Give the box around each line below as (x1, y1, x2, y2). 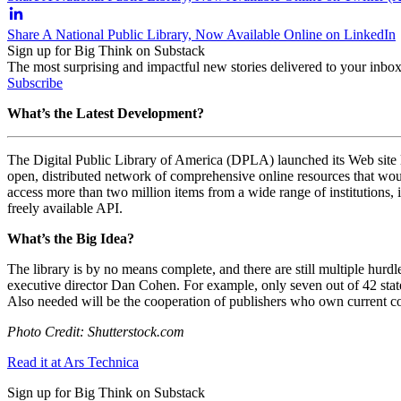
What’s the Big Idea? (7, 230, 134, 246)
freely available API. (7, 200, 123, 216)
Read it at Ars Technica (7, 354, 139, 370)
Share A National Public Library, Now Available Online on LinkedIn (7, 26, 396, 42)
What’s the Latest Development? (7, 105, 204, 121)
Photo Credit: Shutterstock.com (7, 323, 184, 339)
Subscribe (7, 74, 63, 90)
